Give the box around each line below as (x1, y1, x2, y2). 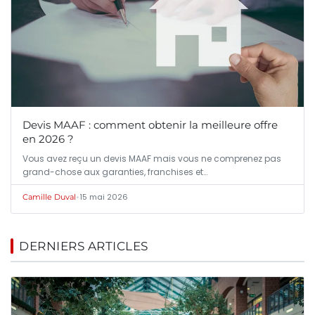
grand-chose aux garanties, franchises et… (22, 165, 207, 178)
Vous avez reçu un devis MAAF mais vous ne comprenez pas (22, 152, 281, 165)
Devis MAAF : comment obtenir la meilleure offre (22, 117, 278, 131)
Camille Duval (22, 191, 76, 202)
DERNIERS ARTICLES (19, 238, 148, 253)
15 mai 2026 (79, 191, 128, 202)
